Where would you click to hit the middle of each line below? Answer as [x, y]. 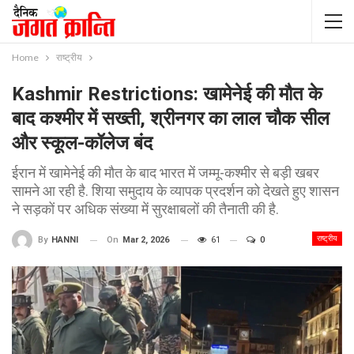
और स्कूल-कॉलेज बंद [82, 143]
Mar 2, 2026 [146, 240]
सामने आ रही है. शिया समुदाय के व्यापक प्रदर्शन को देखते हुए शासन [175, 191]
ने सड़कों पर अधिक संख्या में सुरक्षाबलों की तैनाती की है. [145, 209]
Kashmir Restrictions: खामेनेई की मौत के [167, 94]
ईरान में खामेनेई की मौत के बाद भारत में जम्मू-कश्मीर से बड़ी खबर [166, 173]
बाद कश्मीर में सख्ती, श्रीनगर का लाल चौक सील [171, 119]
